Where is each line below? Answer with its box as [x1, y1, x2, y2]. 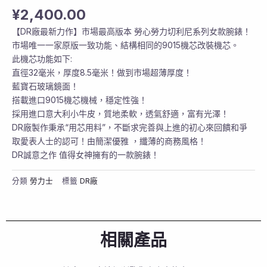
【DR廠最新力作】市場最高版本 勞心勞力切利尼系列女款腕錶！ [12, 26, 251, 36]
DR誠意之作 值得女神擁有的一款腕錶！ [12, 149, 159, 160]
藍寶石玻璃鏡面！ [12, 80, 79, 91]
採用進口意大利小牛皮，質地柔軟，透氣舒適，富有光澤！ [12, 108, 229, 119]
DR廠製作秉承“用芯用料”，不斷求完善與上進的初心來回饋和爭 [12, 122, 247, 132]
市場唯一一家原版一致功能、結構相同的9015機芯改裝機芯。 [12, 39, 239, 50]
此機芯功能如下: [12, 53, 72, 64]
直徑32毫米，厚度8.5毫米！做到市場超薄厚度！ [12, 67, 192, 77]
